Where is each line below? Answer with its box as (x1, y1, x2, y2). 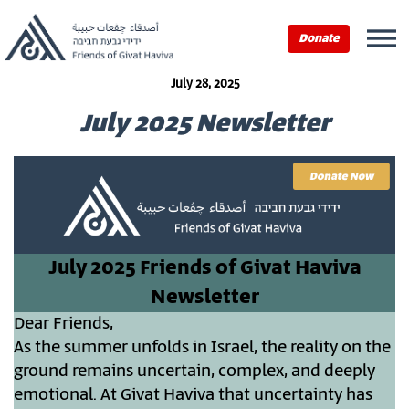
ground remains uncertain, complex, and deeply (14, 360, 375, 384)
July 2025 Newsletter (79, 106, 330, 143)
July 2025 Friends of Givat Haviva (47, 254, 362, 284)
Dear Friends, (14, 312, 113, 337)
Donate (299, 30, 339, 47)
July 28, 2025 (170, 76, 239, 93)
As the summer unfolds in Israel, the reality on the (14, 336, 391, 361)
